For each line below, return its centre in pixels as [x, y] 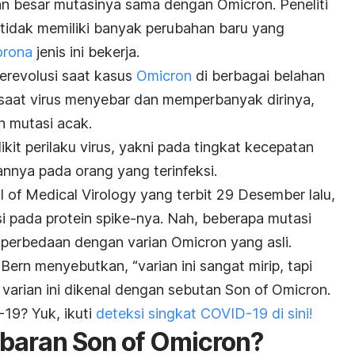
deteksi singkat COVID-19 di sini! [204, 314]
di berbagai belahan [258, 76]
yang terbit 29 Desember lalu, [236, 195]
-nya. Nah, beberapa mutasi [221, 219]
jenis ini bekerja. [86, 52]
